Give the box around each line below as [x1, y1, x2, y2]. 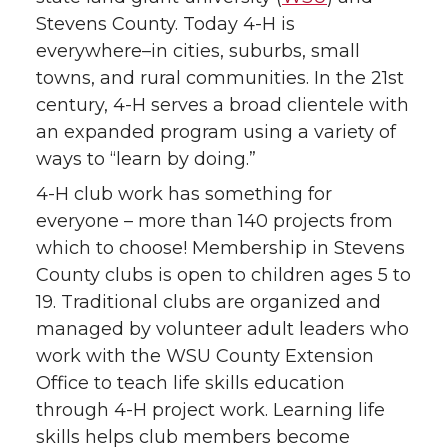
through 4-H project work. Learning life [36, 399, 385, 421]
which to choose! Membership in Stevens [36, 237, 405, 259]
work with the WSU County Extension [36, 345, 374, 367]
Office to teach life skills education [36, 372, 345, 394]
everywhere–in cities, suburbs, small [36, 40, 360, 62]
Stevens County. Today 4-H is [36, 13, 295, 35]
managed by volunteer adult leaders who [36, 318, 409, 340]
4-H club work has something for [36, 183, 332, 205]
